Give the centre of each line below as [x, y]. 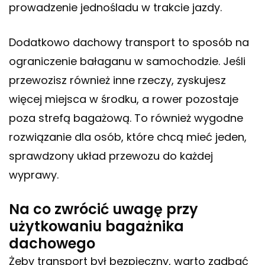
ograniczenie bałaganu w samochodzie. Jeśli [127, 62]
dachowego [52, 244]
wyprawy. [34, 175]
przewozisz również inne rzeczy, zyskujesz [117, 80]
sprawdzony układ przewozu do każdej [111, 156]
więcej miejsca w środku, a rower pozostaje [124, 99]
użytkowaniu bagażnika [96, 227]
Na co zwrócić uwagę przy [104, 209]
